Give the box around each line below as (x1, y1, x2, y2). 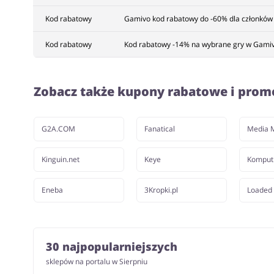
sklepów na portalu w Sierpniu (45, 256, 147, 267)
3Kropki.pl (144, 185, 178, 195)
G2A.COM (41, 124, 75, 134)
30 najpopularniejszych (45, 239, 177, 254)
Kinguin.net (41, 154, 80, 165)
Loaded (246, 185, 272, 195)
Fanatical (144, 124, 175, 134)
